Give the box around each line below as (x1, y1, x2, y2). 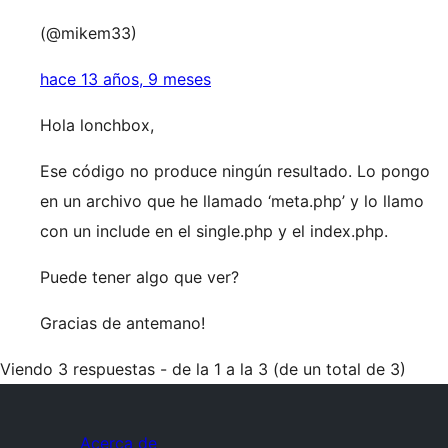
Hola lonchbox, (40, 115, 154, 135)
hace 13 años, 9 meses (40, 69, 211, 89)
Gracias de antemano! (40, 313, 205, 333)
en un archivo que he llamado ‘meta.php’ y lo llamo (40, 191, 424, 211)
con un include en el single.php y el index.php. (40, 221, 388, 241)
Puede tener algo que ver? (40, 267, 239, 287)
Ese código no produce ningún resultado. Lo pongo (40, 161, 430, 181)
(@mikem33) (40, 23, 137, 43)
